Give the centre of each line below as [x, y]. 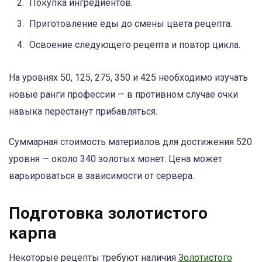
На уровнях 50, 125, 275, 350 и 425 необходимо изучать [128, 77]
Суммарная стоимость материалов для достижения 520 [130, 142]
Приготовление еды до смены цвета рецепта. [131, 23]
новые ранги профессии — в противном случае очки [123, 94]
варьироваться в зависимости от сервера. [101, 176]
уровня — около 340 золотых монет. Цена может [116, 159]
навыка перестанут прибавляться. [83, 111]
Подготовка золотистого [108, 213]
